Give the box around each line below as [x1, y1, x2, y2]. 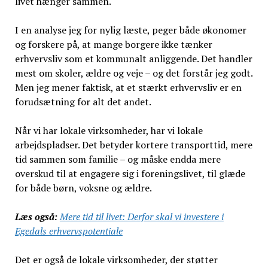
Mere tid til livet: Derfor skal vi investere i [59, 210, 224, 223]
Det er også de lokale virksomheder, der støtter [14, 253, 218, 266]
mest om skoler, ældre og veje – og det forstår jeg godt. [14, 66, 252, 80]
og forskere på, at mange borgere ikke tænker [14, 38, 212, 51]
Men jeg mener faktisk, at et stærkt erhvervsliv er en [14, 81, 242, 94]
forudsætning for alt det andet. [14, 95, 151, 108]
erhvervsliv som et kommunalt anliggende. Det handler [14, 52, 252, 65]
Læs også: [14, 210, 57, 223]
